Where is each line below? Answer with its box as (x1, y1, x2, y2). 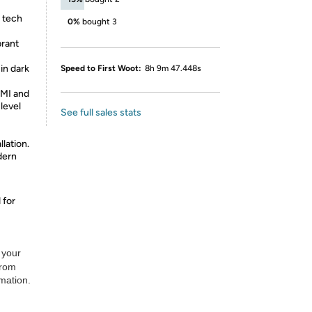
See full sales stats (61, 107, 141, 118)
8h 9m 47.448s (145, 63, 201, 73)
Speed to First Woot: (61, 63, 141, 73)
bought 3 (82, 17, 117, 26)
